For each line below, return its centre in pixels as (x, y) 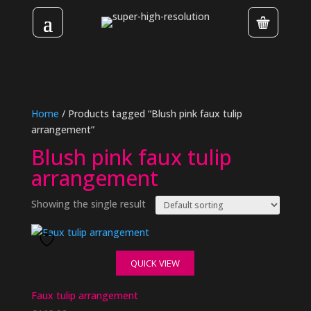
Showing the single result (88, 204)
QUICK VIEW (155, 263)
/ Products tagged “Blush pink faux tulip (150, 114)
